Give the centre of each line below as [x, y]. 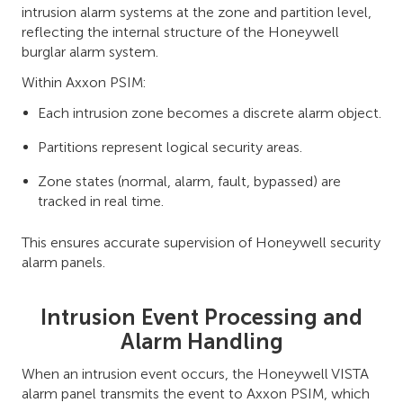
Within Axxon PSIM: [84, 82]
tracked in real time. [101, 201]
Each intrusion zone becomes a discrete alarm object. [210, 112]
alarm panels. [63, 262]
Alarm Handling [201, 341]
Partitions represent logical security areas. [170, 147]
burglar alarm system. [90, 51]
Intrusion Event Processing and [201, 317]
